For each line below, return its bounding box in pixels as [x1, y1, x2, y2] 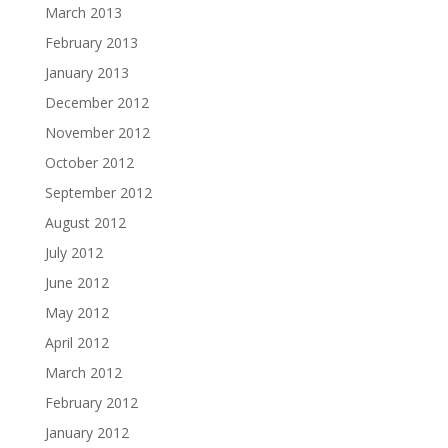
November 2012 [44, 123, 150, 143]
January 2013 [44, 63, 129, 83]
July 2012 [44, 243, 103, 263]
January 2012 [44, 423, 129, 443]
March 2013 [44, 3, 122, 23]
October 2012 [44, 153, 134, 173]
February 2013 [44, 33, 138, 53]
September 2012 [44, 183, 152, 203]
